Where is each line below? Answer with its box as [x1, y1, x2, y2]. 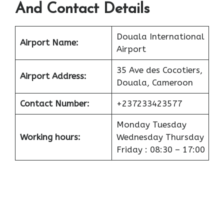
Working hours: [19, 132, 80, 142]
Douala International [116, 31, 204, 42]
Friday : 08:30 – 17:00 [116, 144, 205, 155]
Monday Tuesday [116, 119, 186, 130]
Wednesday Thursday [116, 132, 204, 142]
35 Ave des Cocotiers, [116, 65, 202, 75]
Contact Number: [19, 98, 89, 109]
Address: [51, 71, 86, 81]
